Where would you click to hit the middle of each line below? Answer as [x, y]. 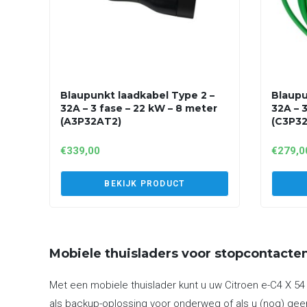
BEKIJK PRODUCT [145, 184]
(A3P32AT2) [91, 121]
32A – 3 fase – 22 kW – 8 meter [139, 108]
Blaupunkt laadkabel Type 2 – [137, 95]
